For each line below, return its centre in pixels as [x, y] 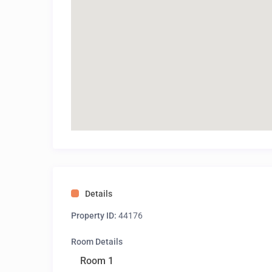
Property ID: [94, 216]
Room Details [97, 242]
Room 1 [97, 261]
